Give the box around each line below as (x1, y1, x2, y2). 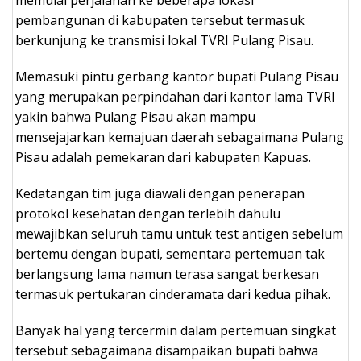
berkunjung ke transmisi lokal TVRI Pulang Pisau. (15, 31, 313, 49)
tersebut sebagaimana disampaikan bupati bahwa (15, 341, 318, 359)
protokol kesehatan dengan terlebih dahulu (15, 204, 280, 222)
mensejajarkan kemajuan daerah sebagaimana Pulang (15, 127, 344, 146)
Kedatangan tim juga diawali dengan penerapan (15, 184, 305, 202)
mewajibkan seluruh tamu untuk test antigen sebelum (15, 224, 343, 243)
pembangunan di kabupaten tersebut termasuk (15, 10, 305, 29)
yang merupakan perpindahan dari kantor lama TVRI (15, 87, 335, 106)
